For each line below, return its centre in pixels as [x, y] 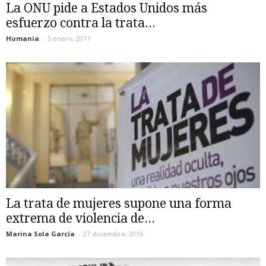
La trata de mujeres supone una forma [119, 203]
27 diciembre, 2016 [113, 233]
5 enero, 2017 [69, 39]
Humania [23, 39]
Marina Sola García [40, 233]
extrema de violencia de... [80, 218]
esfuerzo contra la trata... [81, 23]
